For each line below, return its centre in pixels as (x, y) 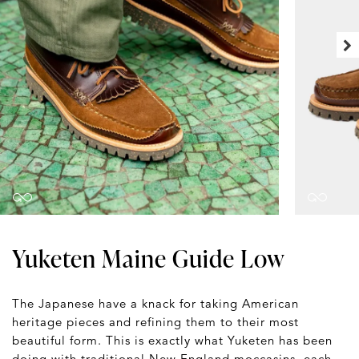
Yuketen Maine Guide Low (149, 258)
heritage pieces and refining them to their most (155, 321)
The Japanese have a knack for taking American (155, 303)
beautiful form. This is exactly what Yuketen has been (172, 340)
